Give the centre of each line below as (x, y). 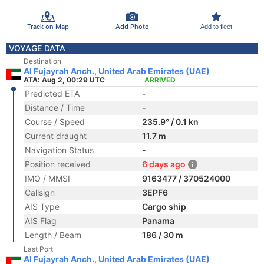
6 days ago (164, 164)
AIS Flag (41, 221)
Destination (42, 61)
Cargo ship (164, 207)
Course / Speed (55, 122)
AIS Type (42, 207)
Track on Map (48, 26)
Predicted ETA (52, 93)
